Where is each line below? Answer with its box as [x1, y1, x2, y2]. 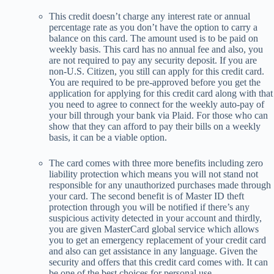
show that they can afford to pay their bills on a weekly [49, 120, 261, 131]
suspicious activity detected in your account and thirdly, [49, 212, 262, 223]
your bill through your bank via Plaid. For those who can [49, 109, 268, 120]
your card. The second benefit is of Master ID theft [49, 190, 244, 201]
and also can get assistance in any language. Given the [49, 245, 257, 256]
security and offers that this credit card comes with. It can [49, 256, 268, 267]
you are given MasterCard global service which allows [49, 223, 259, 234]
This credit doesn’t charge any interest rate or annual [49, 10, 250, 21]
